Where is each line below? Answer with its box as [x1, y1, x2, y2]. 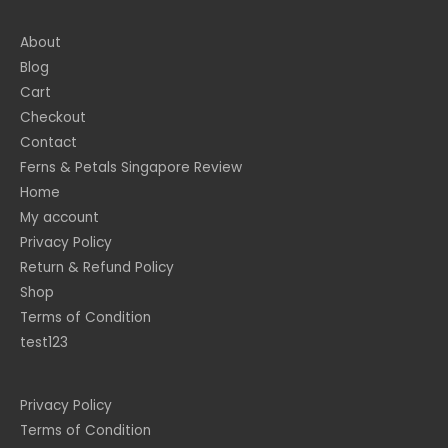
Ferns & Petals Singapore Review [20, 157, 242, 177]
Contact [20, 132, 77, 152]
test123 [20, 332, 68, 352]
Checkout [20, 107, 86, 127]
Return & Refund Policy [20, 257, 174, 277]
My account [20, 207, 99, 227]
